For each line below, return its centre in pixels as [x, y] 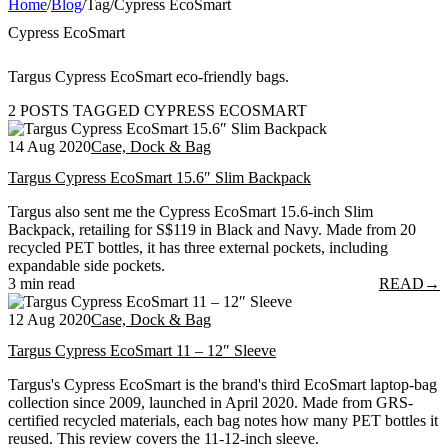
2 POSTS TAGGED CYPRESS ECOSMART [157, 110]
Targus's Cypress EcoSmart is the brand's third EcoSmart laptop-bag [222, 385]
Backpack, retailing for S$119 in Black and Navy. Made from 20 [212, 230]
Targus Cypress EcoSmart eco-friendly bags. [148, 76]
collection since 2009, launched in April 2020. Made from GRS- [210, 403]
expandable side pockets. [86, 266]
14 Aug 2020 [49, 146]
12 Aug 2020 [49, 320]
